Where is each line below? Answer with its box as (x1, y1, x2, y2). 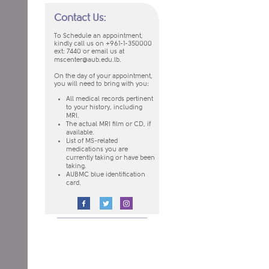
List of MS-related (66, 137, 118, 145)
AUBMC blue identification (66, 171, 145, 178)
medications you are (66, 145, 128, 153)
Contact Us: (54, 12, 106, 24)
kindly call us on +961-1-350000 (54, 40, 152, 48)
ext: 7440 (54, 47, 83, 56)
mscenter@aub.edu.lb (54, 56, 119, 64)
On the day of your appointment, (54, 72, 153, 80)
